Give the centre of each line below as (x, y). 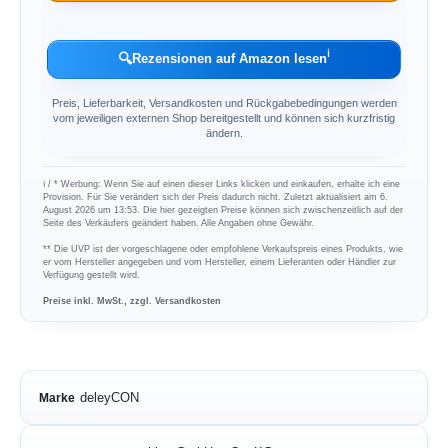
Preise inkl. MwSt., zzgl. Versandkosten (132, 301)
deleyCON (109, 398)
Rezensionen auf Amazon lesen (229, 59)
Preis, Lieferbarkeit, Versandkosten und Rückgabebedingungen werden (224, 103)
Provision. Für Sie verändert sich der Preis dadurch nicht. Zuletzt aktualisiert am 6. (216, 197)
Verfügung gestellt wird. (92, 275)
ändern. (224, 133)
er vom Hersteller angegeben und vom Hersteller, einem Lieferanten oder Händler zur (220, 262)
